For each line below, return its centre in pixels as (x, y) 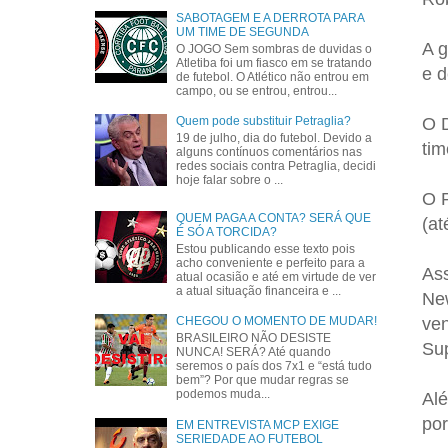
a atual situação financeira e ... (259, 290)
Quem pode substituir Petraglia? (264, 121)
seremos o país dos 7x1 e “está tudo (274, 365)
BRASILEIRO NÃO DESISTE (254, 337)
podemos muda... (223, 393)
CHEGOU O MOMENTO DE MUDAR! (277, 321)
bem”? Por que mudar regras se (263, 379)
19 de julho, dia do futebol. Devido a (274, 137)
